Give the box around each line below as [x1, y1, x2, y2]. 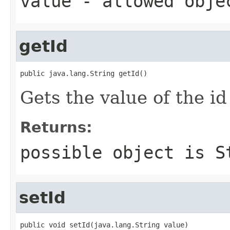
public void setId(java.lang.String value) [20, 220, 188, 229]
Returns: [20, 118, 92, 136]
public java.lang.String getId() [20, 69, 147, 78]
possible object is [20, 142, 215, 163]
